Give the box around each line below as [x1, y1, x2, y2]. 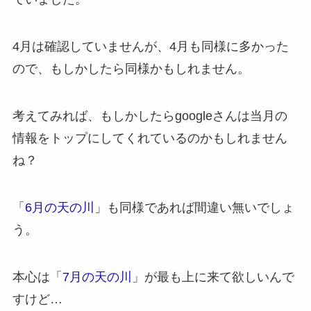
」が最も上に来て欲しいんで [131, 269, 294, 284]
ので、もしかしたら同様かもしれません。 [12, 62, 250, 76]
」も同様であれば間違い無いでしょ [94, 200, 294, 215]
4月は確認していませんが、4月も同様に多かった [12, 40, 289, 54]
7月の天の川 [62, 269, 132, 284]
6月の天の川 [24, 200, 94, 215]
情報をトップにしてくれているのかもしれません [12, 131, 287, 146]
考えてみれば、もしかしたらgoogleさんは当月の [12, 109, 287, 124]
